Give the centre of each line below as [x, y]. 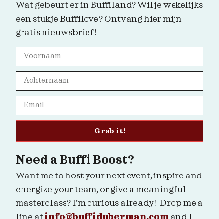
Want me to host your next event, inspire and [109, 175]
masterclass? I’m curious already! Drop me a [109, 203]
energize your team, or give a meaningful [101, 189]
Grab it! [109, 131]
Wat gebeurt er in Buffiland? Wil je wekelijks [109, 5]
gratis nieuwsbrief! [56, 33]
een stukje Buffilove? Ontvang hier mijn [99, 19]
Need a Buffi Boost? [75, 160]
